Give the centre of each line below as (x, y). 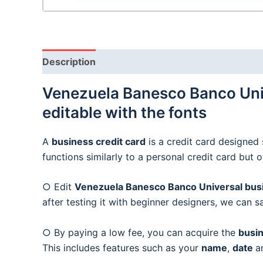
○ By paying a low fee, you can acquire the (140, 233)
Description (69, 61)
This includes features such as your (122, 248)
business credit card (99, 141)
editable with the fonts (124, 112)
